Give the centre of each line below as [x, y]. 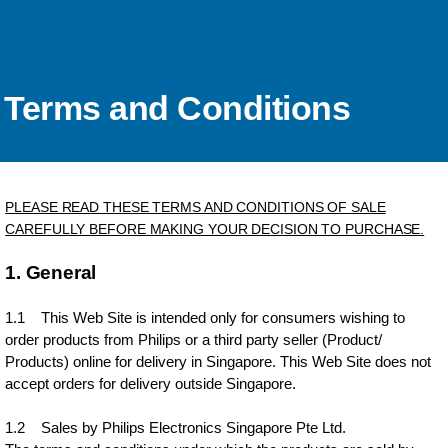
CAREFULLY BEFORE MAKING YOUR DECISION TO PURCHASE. [215, 229]
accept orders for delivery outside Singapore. [151, 383]
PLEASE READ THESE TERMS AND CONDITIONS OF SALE [195, 207]
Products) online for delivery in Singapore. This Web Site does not [218, 361]
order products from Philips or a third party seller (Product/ [194, 339]
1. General [51, 272]
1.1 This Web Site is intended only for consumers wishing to [205, 317]
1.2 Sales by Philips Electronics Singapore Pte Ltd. [176, 427]
